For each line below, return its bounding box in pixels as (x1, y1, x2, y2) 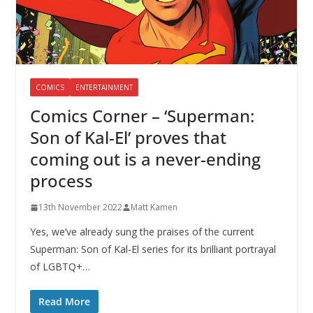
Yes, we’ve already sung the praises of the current (29, 225, 254, 239)
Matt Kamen (130, 201, 177, 214)
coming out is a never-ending (29, 147, 261, 171)
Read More (38, 295, 90, 309)
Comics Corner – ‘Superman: (29, 104, 254, 128)
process (29, 169, 93, 193)
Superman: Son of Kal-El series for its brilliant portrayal (29, 242, 276, 256)
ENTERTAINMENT (75, 82, 133, 93)
